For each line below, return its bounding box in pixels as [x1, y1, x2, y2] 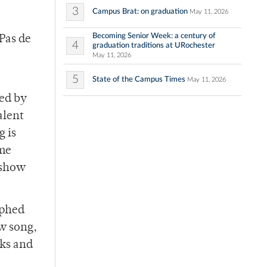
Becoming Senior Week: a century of [92, 32, 216, 41]
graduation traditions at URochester [92, 41, 215, 50]
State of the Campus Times [92, 75, 185, 84]
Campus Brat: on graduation [92, 7, 188, 16]
